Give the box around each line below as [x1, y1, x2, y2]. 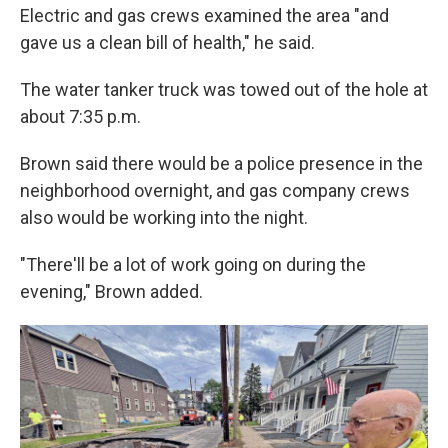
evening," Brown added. [20, 281, 203, 303]
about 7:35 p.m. [20, 106, 141, 128]
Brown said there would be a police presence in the [20, 153, 423, 175]
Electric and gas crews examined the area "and [20, 5, 389, 27]
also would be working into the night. [20, 207, 308, 229]
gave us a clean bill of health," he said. [20, 32, 315, 54]
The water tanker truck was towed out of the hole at [20, 79, 428, 101]
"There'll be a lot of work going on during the [20, 254, 366, 276]
